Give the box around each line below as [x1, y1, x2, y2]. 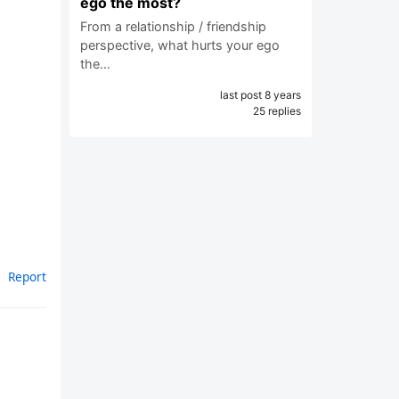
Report [8, 268, 46, 286]
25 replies [253, 104, 301, 118]
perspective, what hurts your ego [80, 37, 280, 53]
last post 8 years [220, 88, 301, 102]
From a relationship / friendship [80, 19, 266, 34]
